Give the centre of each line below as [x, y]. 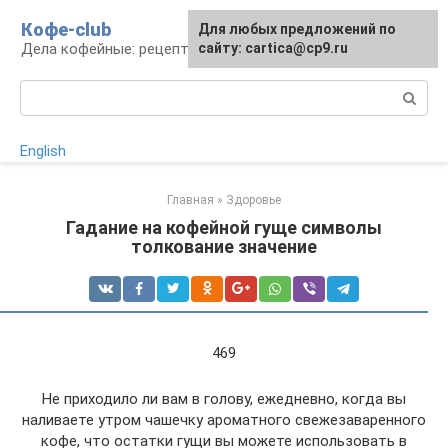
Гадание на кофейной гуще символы [224, 227]
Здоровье [253, 200]
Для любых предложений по [297, 29]
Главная [190, 200]
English [43, 151]
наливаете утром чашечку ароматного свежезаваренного [224, 420]
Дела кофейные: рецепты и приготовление [171, 49]
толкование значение [224, 246]
